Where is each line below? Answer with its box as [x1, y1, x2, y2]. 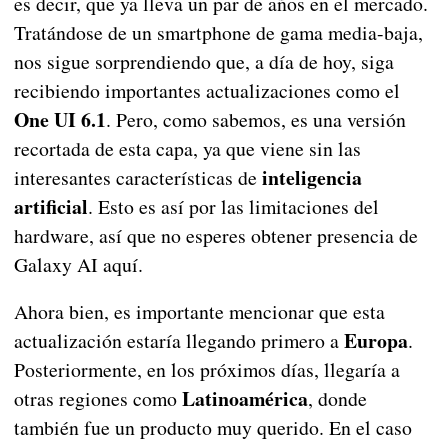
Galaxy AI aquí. [13, 251, 143, 279]
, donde [307, 385, 367, 413]
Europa [343, 326, 408, 356]
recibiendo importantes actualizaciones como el [13, 77, 400, 105]
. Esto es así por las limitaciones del [87, 193, 379, 221]
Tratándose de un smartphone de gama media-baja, [13, 19, 423, 47]
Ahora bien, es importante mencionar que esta [13, 298, 385, 326]
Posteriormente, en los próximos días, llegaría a [13, 356, 400, 384]
